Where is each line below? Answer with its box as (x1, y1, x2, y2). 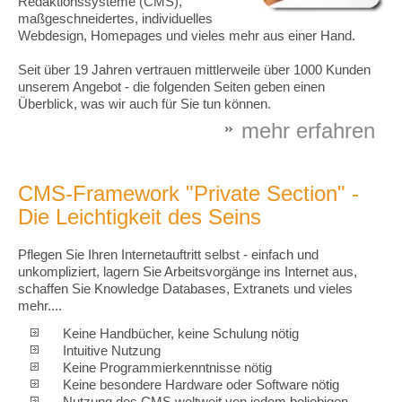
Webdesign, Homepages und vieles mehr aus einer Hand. (18, 28, 355, 43)
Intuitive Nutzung (63, 343, 161, 358)
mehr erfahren (241, 118, 375, 143)
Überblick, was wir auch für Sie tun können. (18, 96, 271, 111)
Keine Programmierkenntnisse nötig (63, 360, 272, 375)
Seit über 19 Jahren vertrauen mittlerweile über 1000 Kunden (18, 62, 371, 77)
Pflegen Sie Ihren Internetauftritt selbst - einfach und (18, 247, 319, 262)
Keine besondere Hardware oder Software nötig (63, 377, 339, 392)
